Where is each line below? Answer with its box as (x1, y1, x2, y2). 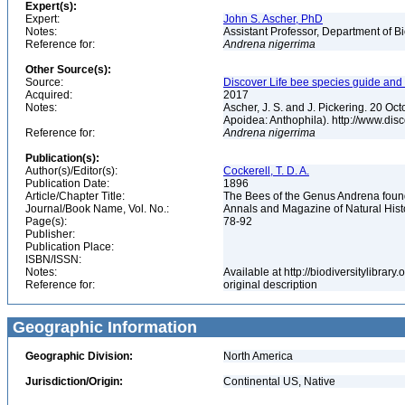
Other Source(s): (25, 63, 111, 76)
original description (223, 278, 320, 291)
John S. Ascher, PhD (223, 13, 323, 25)
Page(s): (25, 215, 67, 228)
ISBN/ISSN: (25, 253, 81, 266)
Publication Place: (25, 240, 114, 253)
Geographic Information (8, 318, 197, 336)
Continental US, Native (223, 375, 335, 388)
